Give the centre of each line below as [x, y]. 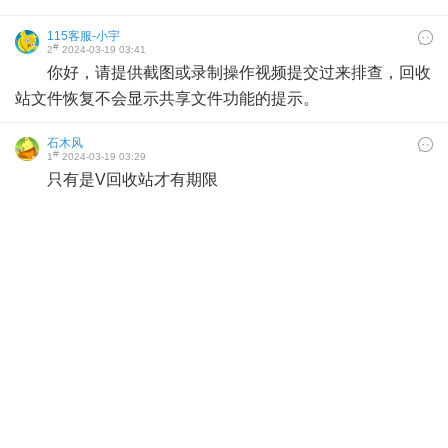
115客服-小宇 [83, 36]
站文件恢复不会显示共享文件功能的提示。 [167, 98]
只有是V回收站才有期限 [132, 179]
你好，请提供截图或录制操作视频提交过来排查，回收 [239, 72]
